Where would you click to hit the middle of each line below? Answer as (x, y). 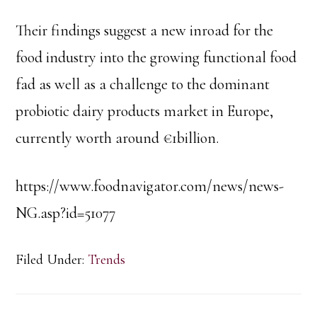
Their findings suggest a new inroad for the (145, 30)
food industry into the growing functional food (156, 57)
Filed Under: (52, 260)
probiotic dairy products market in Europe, (145, 111)
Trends (107, 260)
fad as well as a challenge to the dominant (143, 84)
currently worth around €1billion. (117, 138)
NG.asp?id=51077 (66, 213)
